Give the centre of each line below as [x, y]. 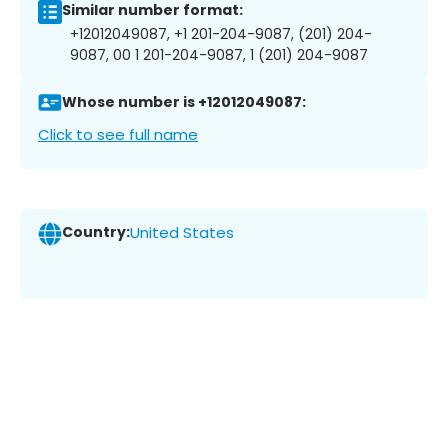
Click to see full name [118, 134]
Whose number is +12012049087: [184, 102]
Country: [96, 232]
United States [182, 233]
